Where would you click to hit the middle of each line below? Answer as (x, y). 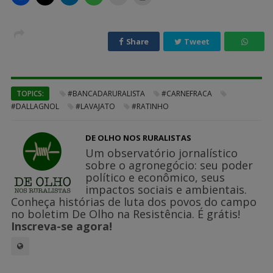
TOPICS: (30, 93)
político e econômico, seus (155, 177)
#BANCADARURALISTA (106, 93)
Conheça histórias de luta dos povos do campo (134, 201)
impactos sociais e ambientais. (166, 189)
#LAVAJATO (95, 106)
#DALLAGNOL (35, 106)
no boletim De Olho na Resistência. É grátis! (126, 214)
